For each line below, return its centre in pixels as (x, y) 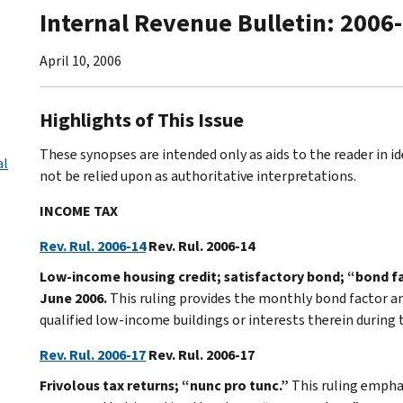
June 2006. (75, 298)
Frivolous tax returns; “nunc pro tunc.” (164, 385)
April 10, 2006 (81, 60)
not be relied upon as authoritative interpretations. (198, 175)
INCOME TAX (79, 210)
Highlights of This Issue (142, 120)
